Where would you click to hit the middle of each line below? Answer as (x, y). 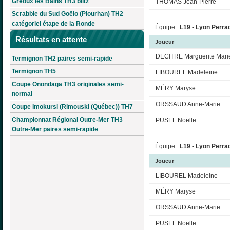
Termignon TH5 (34, 71)
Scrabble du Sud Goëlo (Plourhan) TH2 (68, 14)
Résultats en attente (51, 40)
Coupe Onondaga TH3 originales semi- (68, 84)
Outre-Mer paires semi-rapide (55, 129)
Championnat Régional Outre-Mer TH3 (67, 119)
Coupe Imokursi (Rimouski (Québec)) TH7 (72, 107)
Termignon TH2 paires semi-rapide (62, 58)
